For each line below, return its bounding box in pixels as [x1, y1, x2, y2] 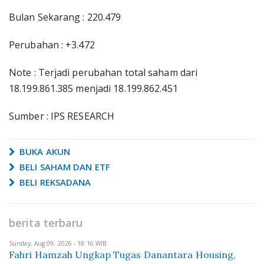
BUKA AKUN [17, 146, 70, 157]
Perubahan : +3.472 [9, 38, 95, 51]
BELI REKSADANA [17, 176, 91, 188]
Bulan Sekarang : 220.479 [9, 11, 121, 24]
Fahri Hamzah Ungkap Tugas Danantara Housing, [9, 249, 236, 260]
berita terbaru [9, 216, 83, 230]
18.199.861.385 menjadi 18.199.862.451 [9, 82, 178, 95]
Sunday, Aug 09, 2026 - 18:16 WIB [9, 239, 107, 247]
